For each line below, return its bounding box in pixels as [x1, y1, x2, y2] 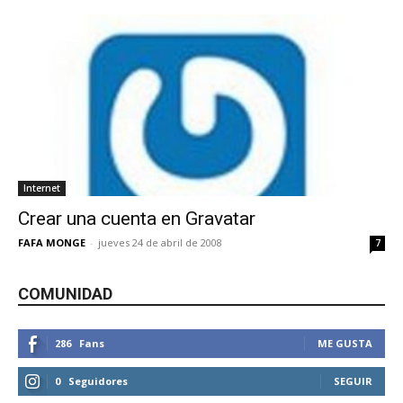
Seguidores [68, 373, 128, 388]
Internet [23, 181, 60, 194]
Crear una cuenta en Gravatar [18, 207, 255, 229]
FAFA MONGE [18, 235, 85, 249]
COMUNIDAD [18, 283, 112, 303]
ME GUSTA [318, 336, 372, 350]
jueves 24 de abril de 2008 [98, 235, 222, 249]
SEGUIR [334, 373, 372, 388]
